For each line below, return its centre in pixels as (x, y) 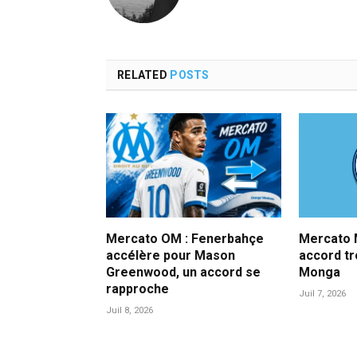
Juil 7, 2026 (322, 293)
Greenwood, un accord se (183, 272)
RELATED (144, 75)
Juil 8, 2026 (129, 310)
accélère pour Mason (171, 255)
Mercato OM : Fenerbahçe (185, 238)
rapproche (137, 288)
